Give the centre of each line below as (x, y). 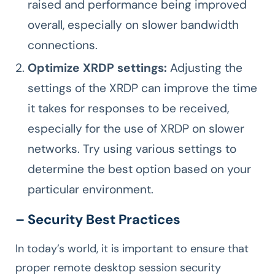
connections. (64, 45)
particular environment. (92, 190)
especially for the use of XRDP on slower (136, 129)
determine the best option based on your (139, 169)
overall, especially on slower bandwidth (133, 25)
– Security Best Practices (98, 220)
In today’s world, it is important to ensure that (132, 249)
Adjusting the (205, 68)
